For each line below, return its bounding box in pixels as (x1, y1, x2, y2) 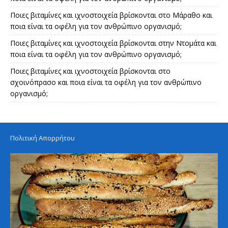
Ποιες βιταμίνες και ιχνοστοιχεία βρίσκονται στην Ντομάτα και (10, 38, 216, 48)
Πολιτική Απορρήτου (10, 133, 75, 142)
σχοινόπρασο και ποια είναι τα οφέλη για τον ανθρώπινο (10, 77, 202, 87)
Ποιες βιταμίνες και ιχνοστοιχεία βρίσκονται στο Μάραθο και (10, 10, 212, 20)
